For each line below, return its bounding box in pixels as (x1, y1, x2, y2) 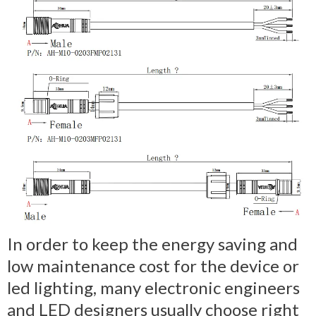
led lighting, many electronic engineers (7, 276, 300, 298)
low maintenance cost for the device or (7, 255, 299, 276)
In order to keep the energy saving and (7, 233, 298, 254)
